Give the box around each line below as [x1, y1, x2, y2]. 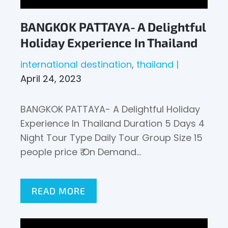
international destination [20, 58, 132, 71]
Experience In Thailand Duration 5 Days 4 [20, 117, 205, 130]
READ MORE [32, 185, 85, 196]
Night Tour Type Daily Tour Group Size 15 [20, 131, 203, 144]
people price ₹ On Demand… [20, 146, 141, 158]
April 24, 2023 [20, 72, 82, 85]
